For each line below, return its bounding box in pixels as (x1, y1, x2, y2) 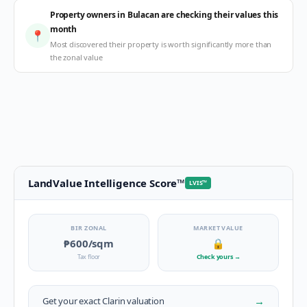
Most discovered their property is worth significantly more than (50, 39, 272, 49)
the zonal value (50, 52, 103, 62)
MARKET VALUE (193, 223, 243, 232)
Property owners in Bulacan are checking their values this (50, 9, 279, 21)
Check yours (196, 252, 234, 261)
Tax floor (77, 252, 101, 261)
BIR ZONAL (71, 223, 107, 232)
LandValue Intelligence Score (28, 176, 177, 190)
